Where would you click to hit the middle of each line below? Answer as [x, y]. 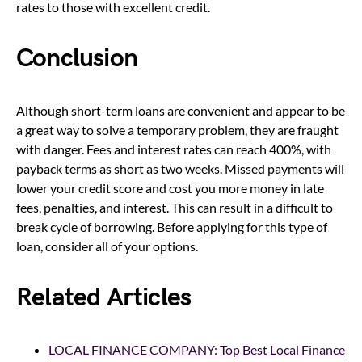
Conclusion [77, 58]
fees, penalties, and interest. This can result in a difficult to [175, 207]
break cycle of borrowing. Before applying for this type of [172, 226]
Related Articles [104, 297]
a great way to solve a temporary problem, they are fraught [177, 129]
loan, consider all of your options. [107, 246]
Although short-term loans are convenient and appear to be [181, 110]
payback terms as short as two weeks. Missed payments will [180, 168]
